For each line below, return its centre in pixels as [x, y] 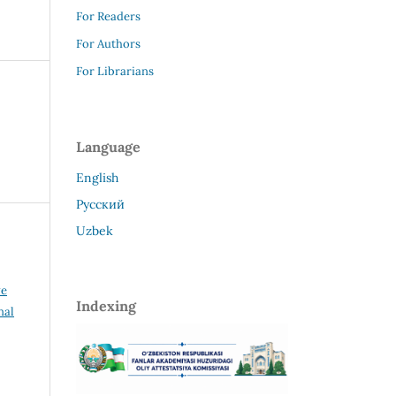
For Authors [108, 43]
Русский [100, 204]
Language [108, 146]
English [97, 177]
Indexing [106, 305]
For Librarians [115, 71]
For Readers [108, 16]
